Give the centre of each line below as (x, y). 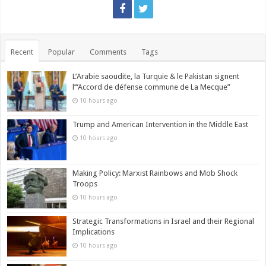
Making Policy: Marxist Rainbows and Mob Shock (155, 173)
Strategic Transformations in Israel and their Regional (164, 221)
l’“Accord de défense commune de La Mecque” (152, 87)
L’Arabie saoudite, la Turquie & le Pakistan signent (156, 77)
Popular (62, 52)
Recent (22, 52)
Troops (85, 183)
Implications (94, 232)
